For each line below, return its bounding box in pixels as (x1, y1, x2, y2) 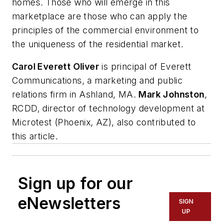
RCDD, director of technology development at (12, 103, 205, 114)
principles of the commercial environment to (12, 24, 199, 35)
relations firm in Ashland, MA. (12, 89, 139, 100)
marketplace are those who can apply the (12, 10, 188, 21)
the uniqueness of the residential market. (12, 38, 184, 49)
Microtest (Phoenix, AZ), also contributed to (12, 117, 196, 128)
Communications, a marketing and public (12, 75, 183, 86)
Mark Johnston (138, 89, 205, 100)
